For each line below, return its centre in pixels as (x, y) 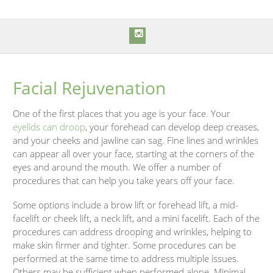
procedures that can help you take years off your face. (124, 181)
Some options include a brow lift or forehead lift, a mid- (126, 205)
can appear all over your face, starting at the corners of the (134, 154)
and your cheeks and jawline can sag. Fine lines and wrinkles (136, 140)
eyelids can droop (49, 127)
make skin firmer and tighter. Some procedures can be (125, 245)
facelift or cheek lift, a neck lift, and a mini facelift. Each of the (136, 218)
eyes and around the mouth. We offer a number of (117, 167)
